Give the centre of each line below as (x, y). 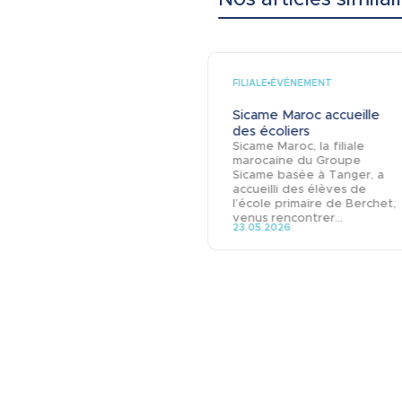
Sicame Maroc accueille (306, 114)
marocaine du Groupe (297, 160)
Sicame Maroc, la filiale (299, 145)
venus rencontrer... (288, 217)
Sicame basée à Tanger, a (309, 174)
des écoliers (271, 131)
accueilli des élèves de (300, 188)
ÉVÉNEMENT (301, 83)
